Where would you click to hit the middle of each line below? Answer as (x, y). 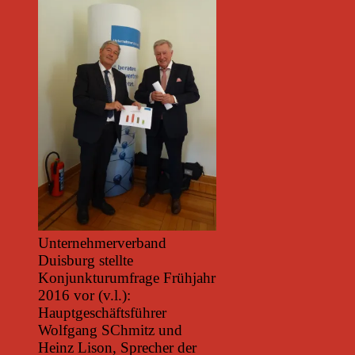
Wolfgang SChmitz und (110, 330)
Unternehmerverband (102, 243)
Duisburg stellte (86, 261)
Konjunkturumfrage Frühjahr (127, 278)
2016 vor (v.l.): (84, 296)
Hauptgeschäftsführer (102, 313)
